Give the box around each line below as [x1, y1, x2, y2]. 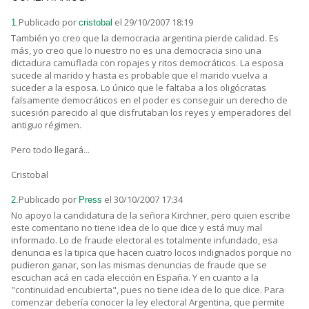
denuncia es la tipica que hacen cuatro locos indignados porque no [11, 246, 292, 259]
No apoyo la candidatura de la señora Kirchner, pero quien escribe [11, 209, 290, 222]
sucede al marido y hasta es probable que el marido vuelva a [11, 69, 268, 82]
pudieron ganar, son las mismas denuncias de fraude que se [11, 259, 267, 272]
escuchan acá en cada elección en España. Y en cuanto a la [11, 271, 259, 284]
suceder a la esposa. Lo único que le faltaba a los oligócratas [11, 81, 266, 94]
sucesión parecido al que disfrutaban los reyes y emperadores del [11, 106, 291, 119]
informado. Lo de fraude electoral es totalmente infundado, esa [11, 234, 278, 247]
